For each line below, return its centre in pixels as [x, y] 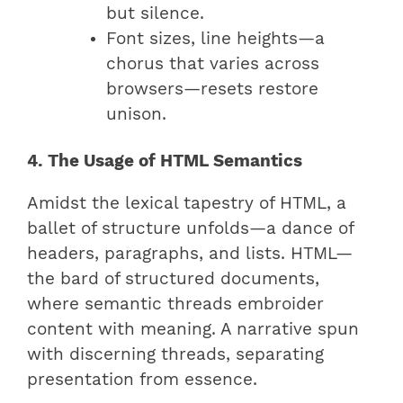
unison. [136, 115]
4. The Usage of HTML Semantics [165, 161]
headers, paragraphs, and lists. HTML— [190, 253]
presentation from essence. [142, 379]
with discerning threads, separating [175, 354]
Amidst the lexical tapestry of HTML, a [187, 203]
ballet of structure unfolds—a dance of [190, 228]
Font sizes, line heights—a [215, 39]
